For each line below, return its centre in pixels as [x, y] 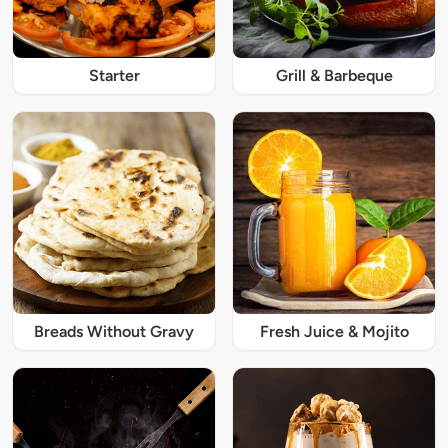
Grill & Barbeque [334, 76]
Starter [114, 76]
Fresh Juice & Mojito [334, 332]
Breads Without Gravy [114, 332]
